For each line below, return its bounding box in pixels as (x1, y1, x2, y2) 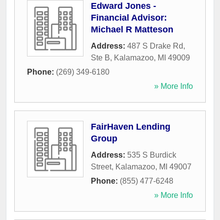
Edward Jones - (91, 1, 156, 11)
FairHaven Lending (91, 122, 170, 132)
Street (91, 163, 111, 171)
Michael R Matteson (91, 25, 173, 35)
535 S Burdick (127, 151, 176, 160)
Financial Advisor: (91, 13, 167, 23)
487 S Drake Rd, (127, 42, 185, 51)
